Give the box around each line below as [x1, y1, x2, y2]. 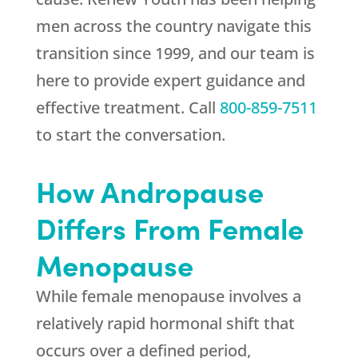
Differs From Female [35, 208, 304, 248]
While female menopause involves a [35, 285, 301, 308]
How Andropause [35, 171, 264, 211]
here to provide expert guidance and [35, 70, 305, 92]
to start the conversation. [35, 124, 225, 146]
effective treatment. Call [35, 97, 220, 119]
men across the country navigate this [35, 15, 312, 38]
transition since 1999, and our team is [35, 42, 315, 65]
